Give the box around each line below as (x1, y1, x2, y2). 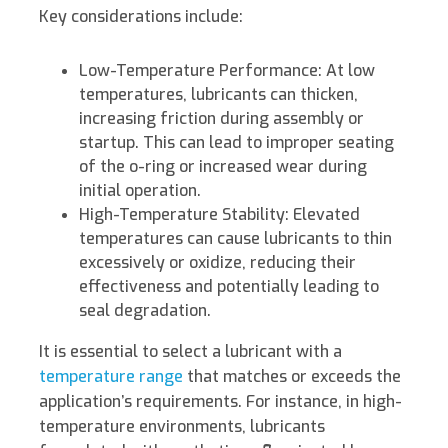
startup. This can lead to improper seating (79, 132, 394, 154)
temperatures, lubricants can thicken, (79, 84, 358, 106)
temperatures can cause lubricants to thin (79, 228, 392, 250)
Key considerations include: (39, 6, 243, 28)
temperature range (39, 366, 183, 388)
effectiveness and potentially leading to (79, 276, 379, 298)
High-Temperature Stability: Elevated (79, 204, 360, 226)
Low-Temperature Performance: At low (79, 60, 375, 82)
